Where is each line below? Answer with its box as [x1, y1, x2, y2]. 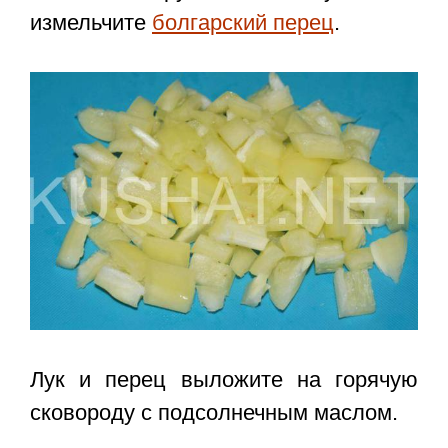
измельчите [30, 10, 152, 36]
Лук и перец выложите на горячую [30, 367, 418, 393]
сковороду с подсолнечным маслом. [30, 400, 398, 426]
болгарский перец [152, 10, 334, 36]
